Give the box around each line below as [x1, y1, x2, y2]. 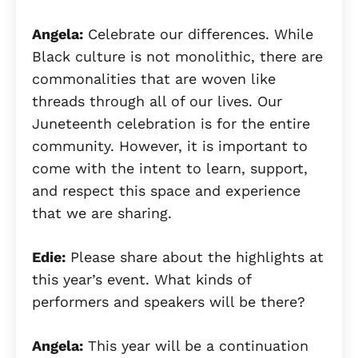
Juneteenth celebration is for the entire [32, 114, 310, 132]
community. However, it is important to [32, 137, 308, 154]
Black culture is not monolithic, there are [32, 47, 323, 65]
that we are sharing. [32, 204, 177, 221]
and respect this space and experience [32, 181, 300, 199]
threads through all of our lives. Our [32, 92, 282, 109]
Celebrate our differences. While [83, 25, 313, 42]
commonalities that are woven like [32, 70, 276, 87]
